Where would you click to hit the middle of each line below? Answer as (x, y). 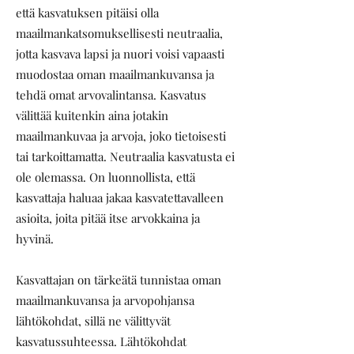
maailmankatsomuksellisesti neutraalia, (119, 33)
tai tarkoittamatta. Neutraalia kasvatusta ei (125, 156)
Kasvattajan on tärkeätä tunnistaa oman (119, 280)
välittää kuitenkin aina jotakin (92, 115)
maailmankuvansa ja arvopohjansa (105, 300)
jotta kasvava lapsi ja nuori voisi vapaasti (120, 54)
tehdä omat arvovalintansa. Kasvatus (111, 95)
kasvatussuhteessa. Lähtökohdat (101, 341)
